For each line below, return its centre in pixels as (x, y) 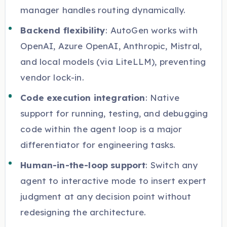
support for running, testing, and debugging (114, 113)
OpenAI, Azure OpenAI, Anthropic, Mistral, (111, 46)
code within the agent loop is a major (101, 129)
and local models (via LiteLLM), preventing (113, 62)
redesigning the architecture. (83, 212)
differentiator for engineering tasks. (98, 144)
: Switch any (172, 165)
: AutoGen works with (152, 30)
